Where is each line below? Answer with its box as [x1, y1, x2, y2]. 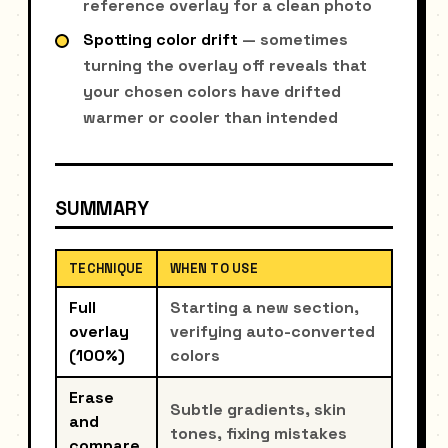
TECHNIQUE [69, 260, 144, 278]
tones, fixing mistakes [170, 423, 347, 445]
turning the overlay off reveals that [83, 54, 367, 76]
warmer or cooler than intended [83, 106, 338, 128]
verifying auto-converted [170, 321, 375, 343]
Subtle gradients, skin [170, 399, 346, 421]
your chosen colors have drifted [83, 80, 341, 102]
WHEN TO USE [170, 260, 258, 278]
